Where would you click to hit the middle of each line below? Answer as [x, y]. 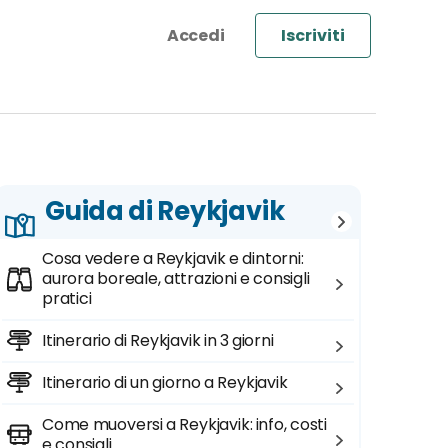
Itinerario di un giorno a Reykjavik [165, 382]
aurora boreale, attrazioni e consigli [176, 278]
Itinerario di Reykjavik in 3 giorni [158, 340]
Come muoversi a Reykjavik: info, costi [184, 424]
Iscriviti [313, 35]
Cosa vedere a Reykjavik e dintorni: [173, 258]
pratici [67, 298]
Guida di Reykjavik [165, 211]
